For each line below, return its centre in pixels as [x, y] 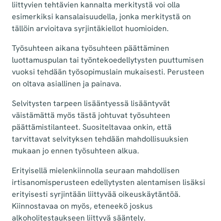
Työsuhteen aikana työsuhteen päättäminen [91, 48]
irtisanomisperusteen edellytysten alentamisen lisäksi [109, 183]
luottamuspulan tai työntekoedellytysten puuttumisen [108, 60]
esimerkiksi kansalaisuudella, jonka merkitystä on [101, 17]
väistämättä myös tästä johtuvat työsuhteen [91, 115]
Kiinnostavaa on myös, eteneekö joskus [82, 206]
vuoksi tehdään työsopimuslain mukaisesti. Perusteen [108, 72]
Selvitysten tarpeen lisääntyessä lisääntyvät [91, 104]
